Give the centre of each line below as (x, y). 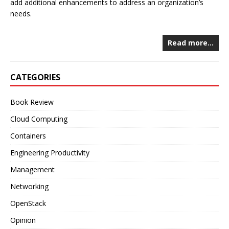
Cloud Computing (39, 119)
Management (32, 169)
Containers (28, 135)
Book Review (32, 102)
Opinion (23, 220)
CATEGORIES (35, 77)
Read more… (191, 42)
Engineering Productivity (50, 152)
